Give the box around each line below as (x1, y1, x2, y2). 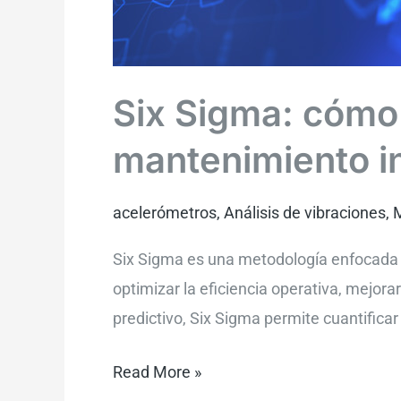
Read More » (113, 362, 201, 381)
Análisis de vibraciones (224, 202, 386, 222)
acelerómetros (113, 202, 217, 222)
